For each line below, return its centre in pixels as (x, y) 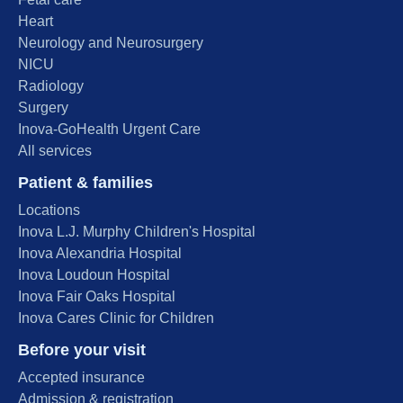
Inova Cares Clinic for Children (116, 318)
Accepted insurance (81, 378)
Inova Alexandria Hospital (100, 254)
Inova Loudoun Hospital (94, 275)
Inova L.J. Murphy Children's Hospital (137, 232)
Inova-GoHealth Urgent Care (109, 130)
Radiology (51, 86)
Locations (49, 210)
